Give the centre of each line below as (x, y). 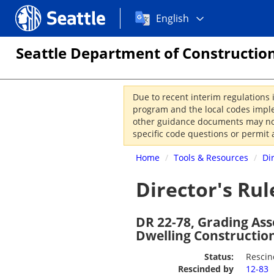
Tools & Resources (211, 157)
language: (142, 33)
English (172, 18)
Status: (219, 257)
